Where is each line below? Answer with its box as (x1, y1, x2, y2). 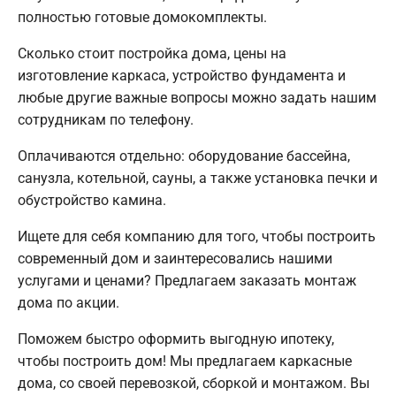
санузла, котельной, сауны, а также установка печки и (18, 169, 377, 187)
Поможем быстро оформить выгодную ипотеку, (18, 330, 334, 347)
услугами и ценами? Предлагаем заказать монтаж (18, 271, 356, 289)
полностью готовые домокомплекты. (18, 8, 267, 26)
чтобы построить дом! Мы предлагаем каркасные (18, 352, 352, 369)
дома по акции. (18, 293, 119, 311)
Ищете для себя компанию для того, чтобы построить (18, 227, 376, 245)
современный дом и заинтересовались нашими (18, 249, 332, 267)
